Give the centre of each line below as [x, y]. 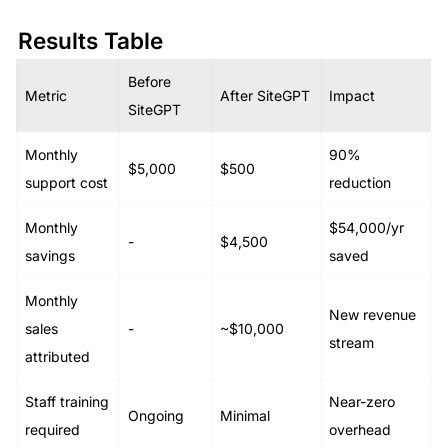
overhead [360, 429]
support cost [66, 182]
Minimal [245, 415]
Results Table [90, 40]
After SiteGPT [265, 95]
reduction [360, 182]
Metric [46, 95]
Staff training [67, 401]
